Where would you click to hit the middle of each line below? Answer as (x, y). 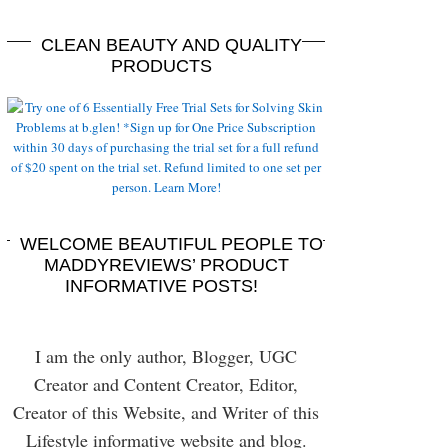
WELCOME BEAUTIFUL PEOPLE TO (171, 244)
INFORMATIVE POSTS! (161, 286)
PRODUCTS (161, 66)
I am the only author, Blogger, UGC (166, 356)
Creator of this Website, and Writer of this (166, 412)
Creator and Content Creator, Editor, (166, 384)
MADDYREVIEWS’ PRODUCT (166, 265)
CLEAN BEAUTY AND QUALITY (171, 45)
